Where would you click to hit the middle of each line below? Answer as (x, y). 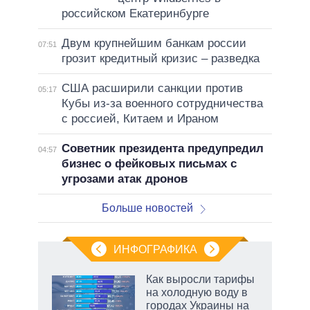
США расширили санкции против (152, 89)
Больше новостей (148, 208)
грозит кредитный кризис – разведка (160, 59)
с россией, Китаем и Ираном (140, 119)
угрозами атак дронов (124, 179)
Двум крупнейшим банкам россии (154, 44)
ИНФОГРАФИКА (155, 250)
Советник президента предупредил (162, 149)
